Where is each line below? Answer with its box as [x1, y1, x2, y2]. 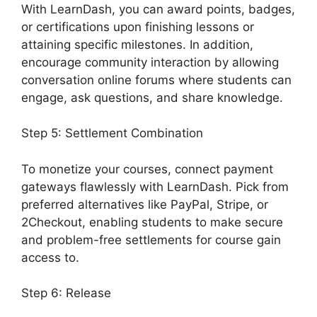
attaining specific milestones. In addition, [21, 37, 253, 52]
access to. [21, 250, 79, 265]
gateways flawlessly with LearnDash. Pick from [21, 179, 289, 194]
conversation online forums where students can [21, 72, 292, 87]
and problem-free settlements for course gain [21, 232, 281, 247]
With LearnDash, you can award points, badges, [21, 1, 295, 16]
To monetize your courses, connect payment [21, 161, 273, 176]
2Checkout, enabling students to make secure [21, 214, 283, 229]
